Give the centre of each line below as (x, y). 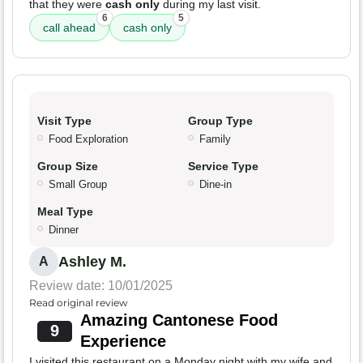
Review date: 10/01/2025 (101, 286)
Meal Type (65, 212)
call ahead (69, 28)
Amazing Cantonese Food (179, 320)
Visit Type (64, 121)
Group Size (68, 167)
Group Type (220, 121)
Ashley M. (92, 262)
